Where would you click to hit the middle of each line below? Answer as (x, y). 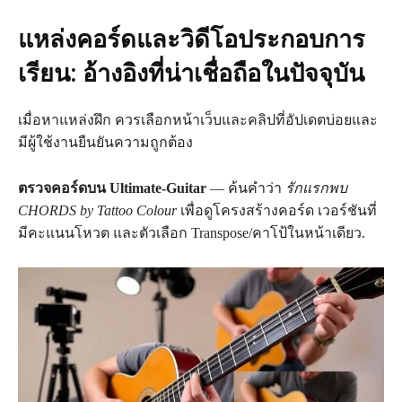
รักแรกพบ (316, 188)
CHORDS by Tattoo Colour (97, 211)
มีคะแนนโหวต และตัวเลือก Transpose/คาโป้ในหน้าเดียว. (192, 233)
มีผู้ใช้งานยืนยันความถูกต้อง (105, 143)
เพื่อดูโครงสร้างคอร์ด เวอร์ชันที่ (277, 211)
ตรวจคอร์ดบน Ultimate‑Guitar (112, 188)
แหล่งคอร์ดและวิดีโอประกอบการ (192, 40)
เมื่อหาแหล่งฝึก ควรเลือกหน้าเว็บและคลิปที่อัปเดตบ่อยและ (198, 120)
